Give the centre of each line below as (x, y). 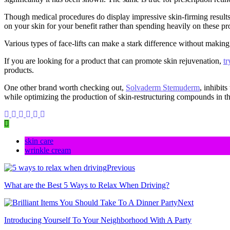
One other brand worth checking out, (65, 87)
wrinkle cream (48, 150)
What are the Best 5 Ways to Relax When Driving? (87, 185)
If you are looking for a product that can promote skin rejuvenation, (114, 61)
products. (19, 70)
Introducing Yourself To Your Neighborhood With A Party (98, 220)
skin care (39, 141)
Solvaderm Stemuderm (163, 87)
